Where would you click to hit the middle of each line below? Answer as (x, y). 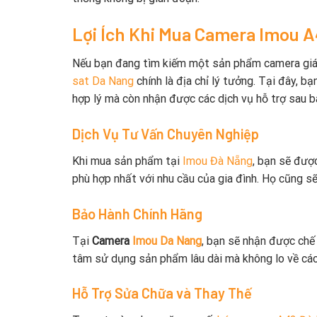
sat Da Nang (103, 81)
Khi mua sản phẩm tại (127, 161)
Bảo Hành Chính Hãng (137, 213)
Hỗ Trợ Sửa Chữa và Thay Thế (162, 293)
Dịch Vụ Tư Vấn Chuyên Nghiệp (166, 133)
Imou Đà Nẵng (218, 161)
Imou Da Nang (167, 241)
